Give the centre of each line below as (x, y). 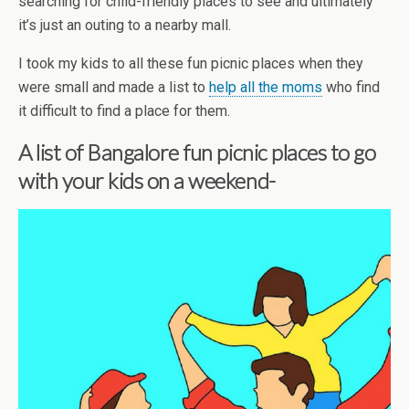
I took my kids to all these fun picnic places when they (191, 63)
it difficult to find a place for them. (124, 111)
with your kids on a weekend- (147, 180)
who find (351, 87)
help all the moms (266, 87)
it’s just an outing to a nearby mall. (125, 25)
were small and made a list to (114, 87)
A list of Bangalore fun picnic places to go (197, 152)
